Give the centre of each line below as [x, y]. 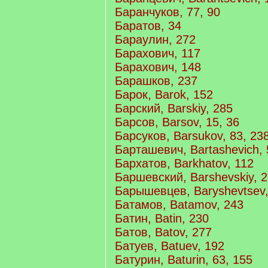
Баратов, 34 [148, 26]
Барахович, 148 [158, 67]
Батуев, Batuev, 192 [170, 246]
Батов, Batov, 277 [163, 232]
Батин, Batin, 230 [162, 218]
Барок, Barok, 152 [164, 95]
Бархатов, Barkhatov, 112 [184, 163]
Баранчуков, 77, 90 [167, 12]
